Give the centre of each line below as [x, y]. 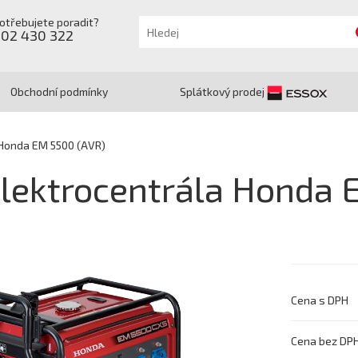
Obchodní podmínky [59, 91]
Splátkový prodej [223, 91]
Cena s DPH [319, 300]
